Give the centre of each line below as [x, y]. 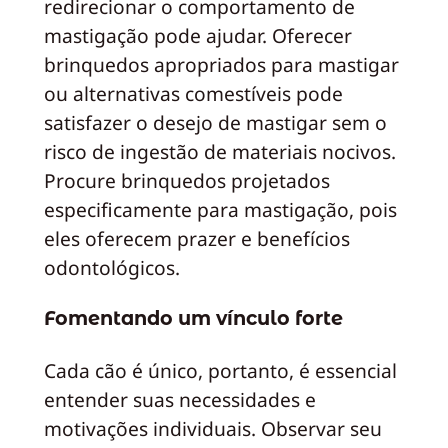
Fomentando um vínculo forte [193, 318]
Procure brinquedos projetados [186, 180]
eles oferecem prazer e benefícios [196, 238]
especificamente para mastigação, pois [220, 209]
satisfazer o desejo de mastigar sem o [215, 122]
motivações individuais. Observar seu [212, 428]
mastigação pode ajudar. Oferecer [197, 35]
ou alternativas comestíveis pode [193, 93]
